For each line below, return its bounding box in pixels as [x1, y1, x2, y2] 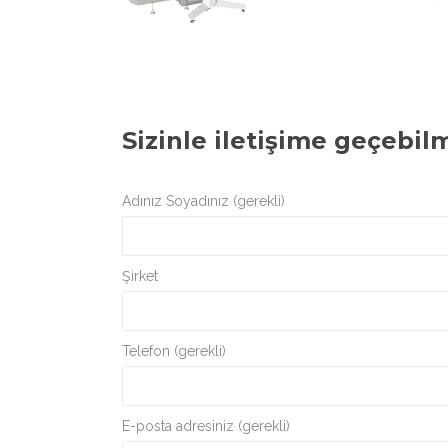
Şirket [122, 268, 158, 284]
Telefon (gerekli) [122, 343, 226, 359]
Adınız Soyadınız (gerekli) [122, 193, 285, 209]
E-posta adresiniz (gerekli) [122, 418, 290, 434]
